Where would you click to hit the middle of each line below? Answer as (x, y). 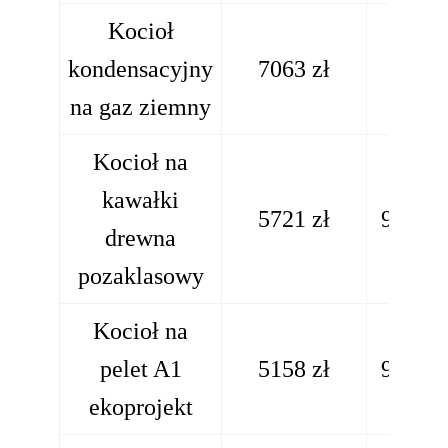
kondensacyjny (141, 68)
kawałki (141, 199)
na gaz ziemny (141, 106)
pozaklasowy (140, 275)
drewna (141, 237)
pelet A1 (140, 368)
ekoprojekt (140, 406)
